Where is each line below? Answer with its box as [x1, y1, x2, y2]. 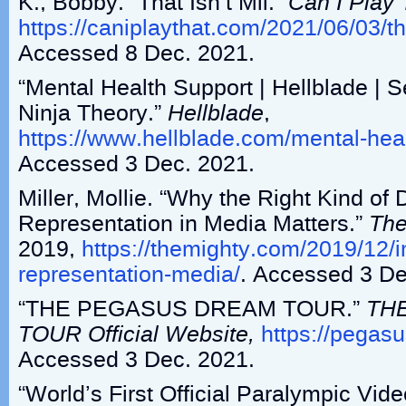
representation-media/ [18, 262, 240, 287]
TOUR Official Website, [18, 322, 255, 347]
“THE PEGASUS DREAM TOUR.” [18, 296, 366, 322]
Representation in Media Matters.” [18, 211, 369, 237]
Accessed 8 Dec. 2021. [18, 41, 255, 66]
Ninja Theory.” [18, 101, 168, 126]
